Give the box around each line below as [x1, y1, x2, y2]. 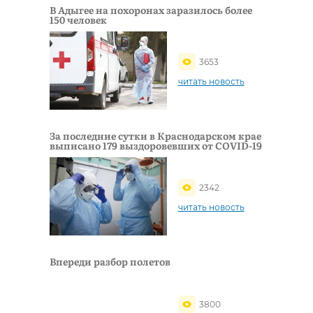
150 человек [50, 12, 107, 27]
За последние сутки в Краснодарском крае [50, 128, 261, 143]
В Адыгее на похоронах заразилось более [50, 2, 252, 17]
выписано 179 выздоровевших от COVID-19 [50, 138, 262, 152]
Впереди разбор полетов [50, 254, 170, 268]
